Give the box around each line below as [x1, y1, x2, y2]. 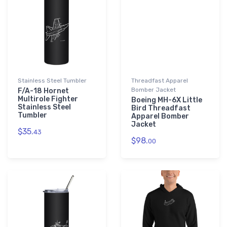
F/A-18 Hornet [18, 87, 69, 96]
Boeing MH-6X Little [131, 96, 202, 105]
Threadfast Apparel [131, 77, 188, 85]
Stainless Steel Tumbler [18, 77, 87, 85]
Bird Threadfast [131, 104, 191, 113]
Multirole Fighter [18, 95, 78, 104]
